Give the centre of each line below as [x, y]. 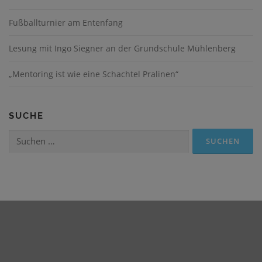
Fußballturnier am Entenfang [66, 23]
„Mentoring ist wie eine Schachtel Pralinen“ [94, 74]
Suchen [23, 136]
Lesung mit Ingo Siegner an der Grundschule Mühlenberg [122, 49]
